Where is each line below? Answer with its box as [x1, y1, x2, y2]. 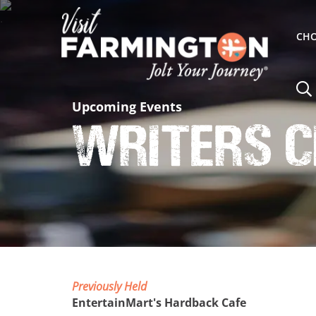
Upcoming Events [72, 98, 182, 116]
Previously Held [72, 279, 147, 295]
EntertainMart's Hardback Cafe [72, 295, 246, 311]
